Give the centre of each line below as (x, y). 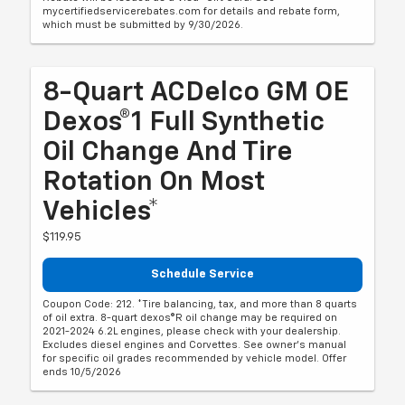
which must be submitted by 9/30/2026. (143, 24)
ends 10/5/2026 (82, 372)
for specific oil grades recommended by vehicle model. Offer (195, 359)
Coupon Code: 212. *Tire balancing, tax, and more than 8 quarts (200, 305)
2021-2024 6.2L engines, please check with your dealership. (192, 332)
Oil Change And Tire (168, 152)
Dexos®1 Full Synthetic (184, 122)
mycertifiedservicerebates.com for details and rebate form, (192, 11)
